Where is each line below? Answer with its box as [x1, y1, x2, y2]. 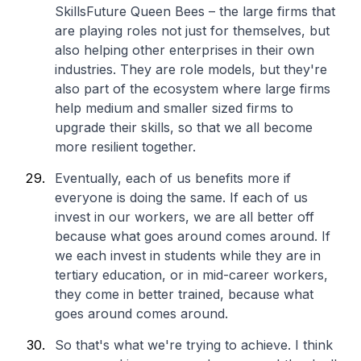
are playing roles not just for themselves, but [55, 23, 330, 39]
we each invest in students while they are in [55, 247, 321, 263]
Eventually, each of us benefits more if [55, 170, 291, 186]
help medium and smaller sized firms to [55, 100, 293, 116]
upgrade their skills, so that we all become [55, 119, 313, 135]
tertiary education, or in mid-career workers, [55, 267, 328, 283]
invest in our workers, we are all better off [55, 209, 314, 225]
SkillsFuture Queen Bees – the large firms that [55, 3, 335, 19]
